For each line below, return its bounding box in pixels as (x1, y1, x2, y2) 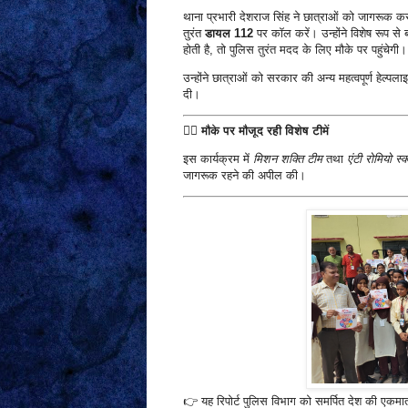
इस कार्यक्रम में (182, 151, 253, 166)
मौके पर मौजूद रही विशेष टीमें (200, 123, 329, 138)
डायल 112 (204, 25, 253, 40)
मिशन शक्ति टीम (252, 151, 322, 166)
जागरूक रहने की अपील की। (182, 168, 306, 182)
